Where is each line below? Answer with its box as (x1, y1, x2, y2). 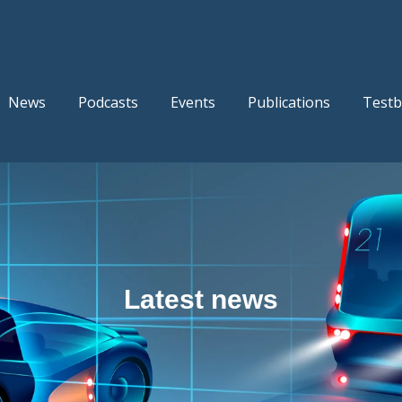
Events (170, 92, 215, 113)
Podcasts (77, 92, 138, 113)
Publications (247, 92, 330, 113)
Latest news (124, 284, 278, 314)
